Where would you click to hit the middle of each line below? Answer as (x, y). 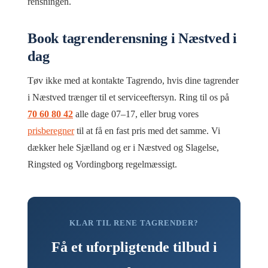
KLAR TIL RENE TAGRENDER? (134, 223)
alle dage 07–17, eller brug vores (136, 114)
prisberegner (51, 130)
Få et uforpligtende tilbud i (134, 247)
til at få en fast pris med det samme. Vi (147, 130)
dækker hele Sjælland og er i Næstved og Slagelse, (123, 147)
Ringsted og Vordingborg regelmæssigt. (102, 164)
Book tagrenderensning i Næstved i (133, 38)
